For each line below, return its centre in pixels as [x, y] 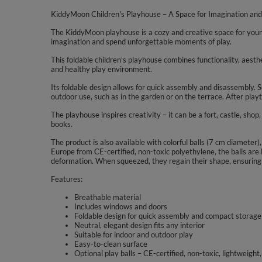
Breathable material [108, 197]
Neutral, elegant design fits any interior [139, 225]
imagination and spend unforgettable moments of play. [141, 42]
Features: [67, 179]
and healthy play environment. [101, 69]
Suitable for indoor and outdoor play [134, 235]
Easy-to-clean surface [111, 244]
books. [62, 124]
